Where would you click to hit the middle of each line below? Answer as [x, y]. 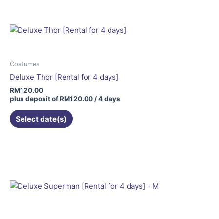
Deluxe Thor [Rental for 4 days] [64, 77]
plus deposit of [35, 99]
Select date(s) [41, 119]
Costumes [25, 64]
